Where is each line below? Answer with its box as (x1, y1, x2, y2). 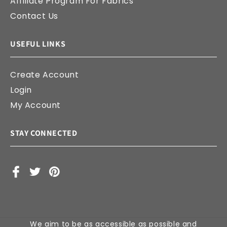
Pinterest (48, 172, 88, 184)
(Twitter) (29, 186, 68, 198)
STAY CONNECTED (10, 128, 78, 138)
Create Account (10, 69, 79, 81)
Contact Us (10, 10, 58, 22)
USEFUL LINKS (10, 39, 66, 49)
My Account (10, 99, 61, 111)
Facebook (10, 172, 52, 184)
